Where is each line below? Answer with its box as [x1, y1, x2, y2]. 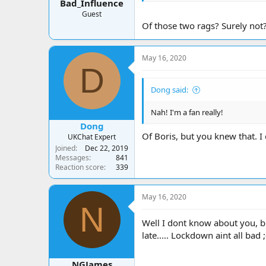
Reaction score [55, 161, 104, 172]
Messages [55, 152, 89, 163]
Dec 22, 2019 [85, 142, 128, 153]
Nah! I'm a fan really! [151, 107, 223, 118]
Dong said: [151, 84, 188, 95]
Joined [55, 142, 75, 153]
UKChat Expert [68, 131, 116, 142]
